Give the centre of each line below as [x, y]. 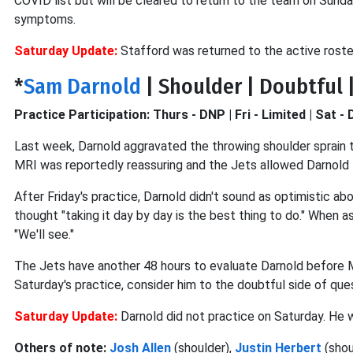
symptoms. [45, 19]
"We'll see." [44, 234]
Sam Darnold [82, 86]
